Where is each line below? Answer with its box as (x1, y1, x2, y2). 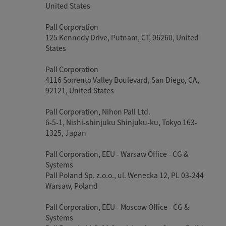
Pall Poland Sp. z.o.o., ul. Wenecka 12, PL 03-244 (45, 169, 204, 180)
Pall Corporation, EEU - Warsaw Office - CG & (45, 148, 189, 159)
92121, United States (45, 85, 115, 95)
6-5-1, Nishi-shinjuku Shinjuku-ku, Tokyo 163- (45, 117, 198, 127)
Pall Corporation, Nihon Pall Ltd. (45, 106, 151, 117)
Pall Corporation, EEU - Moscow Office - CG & (45, 201, 190, 212)
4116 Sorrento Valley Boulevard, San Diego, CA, (45, 74, 200, 85)
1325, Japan (45, 127, 87, 138)
